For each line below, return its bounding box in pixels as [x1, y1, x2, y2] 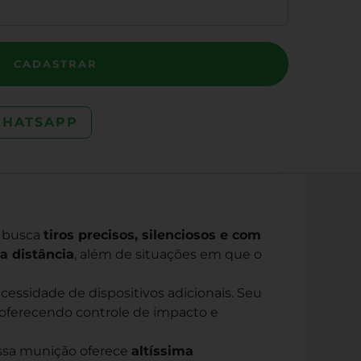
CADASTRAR [13, 56, 98, 70]
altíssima [131, 343, 193, 359]
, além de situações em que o [74, 247, 262, 263]
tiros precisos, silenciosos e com [44, 227, 261, 243]
